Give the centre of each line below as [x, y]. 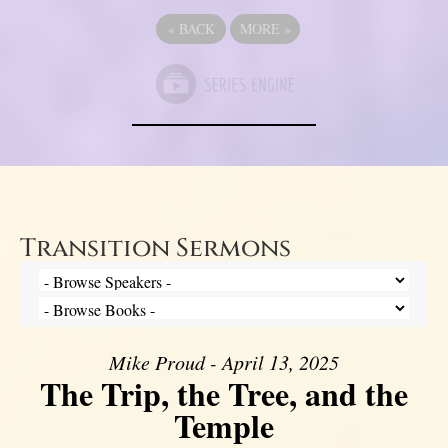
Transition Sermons [155, 249]
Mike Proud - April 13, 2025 [224, 362]
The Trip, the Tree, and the [224, 394]
